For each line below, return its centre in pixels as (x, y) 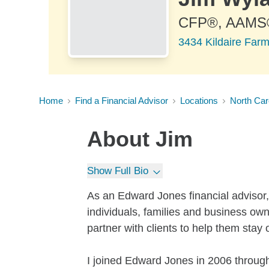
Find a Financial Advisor (122, 101)
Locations (199, 101)
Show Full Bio (118, 171)
